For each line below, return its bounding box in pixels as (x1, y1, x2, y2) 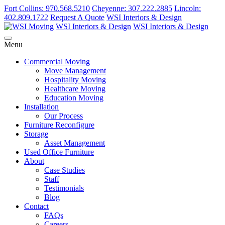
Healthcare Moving (44, 84, 105, 93)
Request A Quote (50, 13, 104, 22)
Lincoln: (174, 4, 201, 13)
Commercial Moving (24, 57, 90, 66)
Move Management (44, 66, 106, 75)
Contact (24, 202, 49, 210)
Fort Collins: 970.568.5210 (4, 4, 90, 13)
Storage (24, 130, 48, 138)
